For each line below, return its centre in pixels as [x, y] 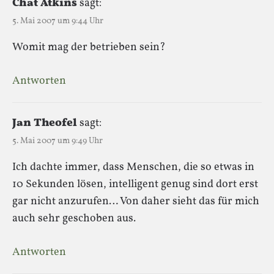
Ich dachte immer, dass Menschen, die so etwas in [133, 167]
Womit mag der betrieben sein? [89, 47]
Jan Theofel [45, 123]
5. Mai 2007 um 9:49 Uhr [57, 141]
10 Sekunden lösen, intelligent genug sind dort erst [135, 184]
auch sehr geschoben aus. [74, 218]
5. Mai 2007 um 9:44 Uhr [58, 21]
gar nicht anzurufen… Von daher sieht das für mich [136, 201]
